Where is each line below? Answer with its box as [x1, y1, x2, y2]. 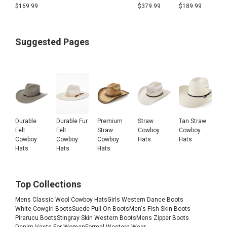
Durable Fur [56, 117, 88, 125]
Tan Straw [179, 117, 207, 125]
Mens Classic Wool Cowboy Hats [15, 196, 107, 203]
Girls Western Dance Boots [107, 196, 183, 203]
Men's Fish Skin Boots [129, 205, 191, 212]
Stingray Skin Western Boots [57, 214, 136, 221]
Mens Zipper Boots [136, 214, 189, 221]
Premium [97, 117, 123, 125]
